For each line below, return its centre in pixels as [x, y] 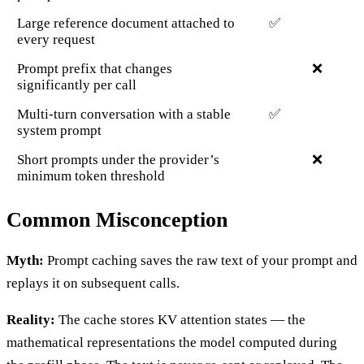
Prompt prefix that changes [94, 68]
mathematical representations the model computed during [172, 342]
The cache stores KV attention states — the [180, 320]
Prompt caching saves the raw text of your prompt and [201, 260]
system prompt [59, 130]
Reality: [31, 320]
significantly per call [76, 84]
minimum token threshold [91, 175]
